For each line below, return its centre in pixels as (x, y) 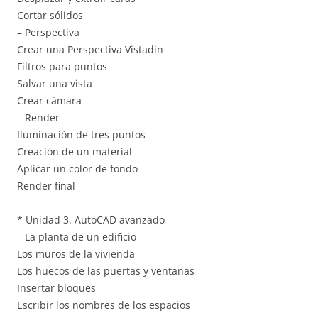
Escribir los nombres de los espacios (104, 305)
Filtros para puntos (62, 66)
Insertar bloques (56, 287)
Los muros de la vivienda (76, 253)
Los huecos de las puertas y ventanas (106, 270)
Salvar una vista (55, 83)
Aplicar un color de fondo (77, 168)
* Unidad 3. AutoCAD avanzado (91, 219)
